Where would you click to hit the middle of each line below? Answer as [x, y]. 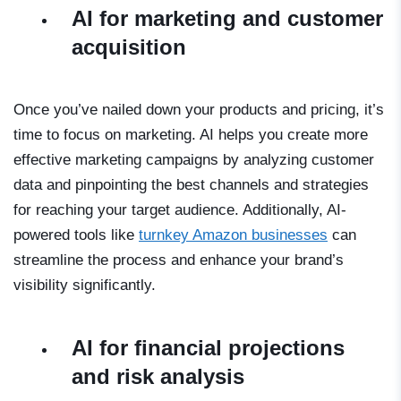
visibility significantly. [85, 285]
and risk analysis [158, 376]
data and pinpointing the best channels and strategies [191, 184]
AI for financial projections [208, 347]
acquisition [129, 47]
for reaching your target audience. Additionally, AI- [180, 209]
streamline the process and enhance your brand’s [179, 260]
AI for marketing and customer [227, 18]
